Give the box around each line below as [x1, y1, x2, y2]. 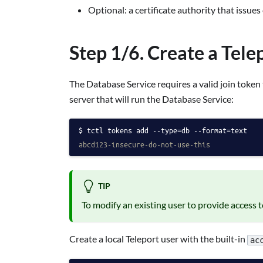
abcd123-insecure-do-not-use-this [79, 139, 210, 150]
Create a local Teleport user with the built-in [69, 233, 247, 245]
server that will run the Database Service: [69, 93, 234, 105]
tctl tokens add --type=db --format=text [87, 125, 247, 136]
